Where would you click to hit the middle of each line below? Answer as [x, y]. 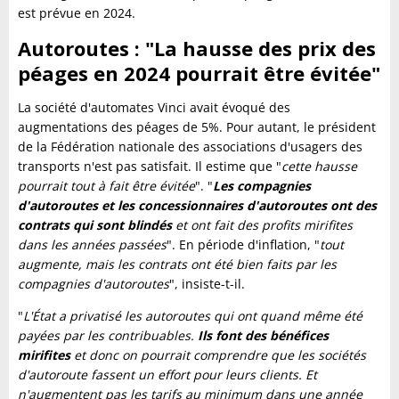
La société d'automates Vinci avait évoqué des [154, 107]
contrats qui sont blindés [95, 224]
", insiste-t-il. [207, 283]
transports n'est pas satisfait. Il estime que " [150, 166]
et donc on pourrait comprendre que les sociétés [218, 354]
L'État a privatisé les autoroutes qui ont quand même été [193, 315]
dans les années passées [92, 244]
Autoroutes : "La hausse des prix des [197, 48]
